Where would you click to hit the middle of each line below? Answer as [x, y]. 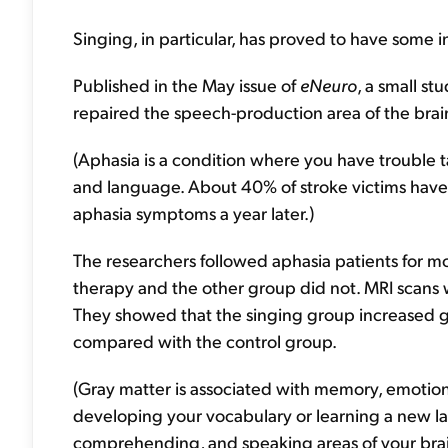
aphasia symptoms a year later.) [193, 212]
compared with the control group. [205, 340]
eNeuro [328, 84]
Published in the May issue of [186, 84]
